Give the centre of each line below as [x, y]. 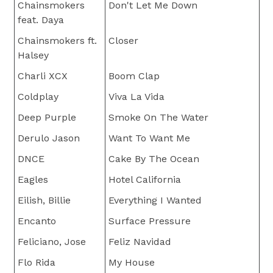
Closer [123, 41]
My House [131, 263]
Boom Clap [134, 76]
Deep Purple [47, 118]
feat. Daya [41, 20]
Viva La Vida [136, 97]
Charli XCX [42, 76]
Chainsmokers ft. [57, 41]
